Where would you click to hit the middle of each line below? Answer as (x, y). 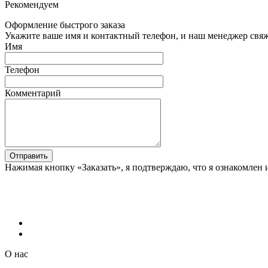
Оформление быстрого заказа (65, 25)
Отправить (29, 156)
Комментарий (33, 93)
